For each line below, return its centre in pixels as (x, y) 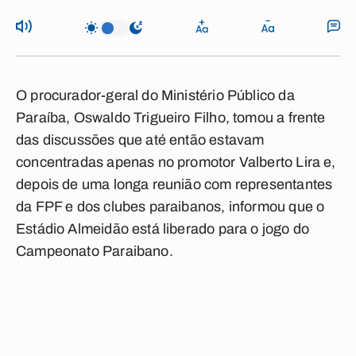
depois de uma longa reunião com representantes (174, 184)
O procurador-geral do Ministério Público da (155, 95)
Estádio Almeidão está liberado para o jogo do (163, 229)
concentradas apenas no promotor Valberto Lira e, (176, 162)
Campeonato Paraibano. (95, 251)
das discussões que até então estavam (140, 140)
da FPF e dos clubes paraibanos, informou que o (170, 207)
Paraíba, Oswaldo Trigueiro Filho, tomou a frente (171, 118)
